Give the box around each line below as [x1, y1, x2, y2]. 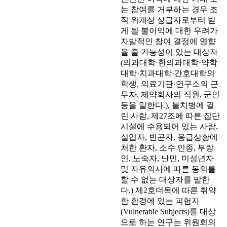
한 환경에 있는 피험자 [121, 197, 200, 206]
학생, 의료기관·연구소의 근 [121, 80, 218, 89]
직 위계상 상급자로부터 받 [121, 16, 216, 25]
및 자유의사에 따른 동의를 [121, 165, 216, 174]
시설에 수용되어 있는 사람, [121, 122, 218, 131]
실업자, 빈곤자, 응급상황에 [121, 133, 218, 142]
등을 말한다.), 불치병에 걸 [121, 101, 214, 110]
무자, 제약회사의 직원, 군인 [121, 90, 220, 99]
